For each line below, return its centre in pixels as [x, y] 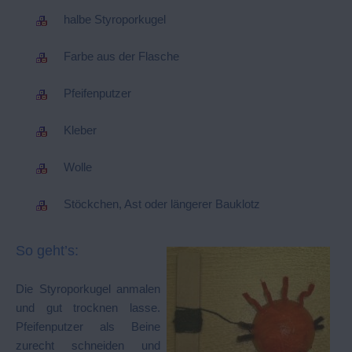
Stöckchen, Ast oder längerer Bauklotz [162, 203]
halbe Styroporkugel [115, 19]
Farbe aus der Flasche [122, 56]
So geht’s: [47, 251]
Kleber [81, 130]
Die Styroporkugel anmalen [88, 288]
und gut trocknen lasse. [88, 307]
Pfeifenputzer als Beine [88, 326]
